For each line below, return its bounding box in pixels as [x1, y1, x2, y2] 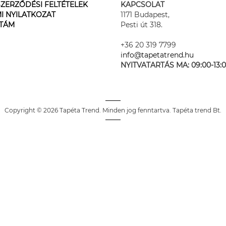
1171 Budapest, [121, 10, 169, 20]
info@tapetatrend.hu [121, 50, 194, 60]
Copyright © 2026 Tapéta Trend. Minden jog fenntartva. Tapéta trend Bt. [5, 106, 221, 115]
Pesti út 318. [121, 20, 162, 30]
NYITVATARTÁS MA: [121, 61, 191, 70]
